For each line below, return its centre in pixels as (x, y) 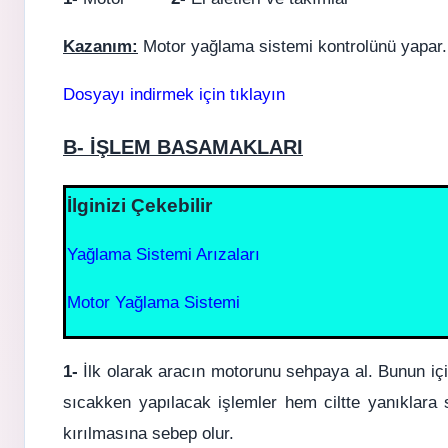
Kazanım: (100, 47)
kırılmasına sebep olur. (148, 433)
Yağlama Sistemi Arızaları (163, 254)
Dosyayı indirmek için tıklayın (174, 95)
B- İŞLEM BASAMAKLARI (183, 146)
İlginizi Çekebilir (139, 205)
